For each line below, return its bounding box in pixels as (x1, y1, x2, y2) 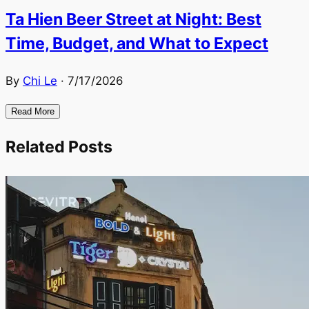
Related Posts (6, 137, 112, 157)
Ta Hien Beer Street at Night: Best (6, 10, 261, 30)
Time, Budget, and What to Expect (6, 34, 268, 54)
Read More (11, 106, 54, 117)
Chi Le (23, 74, 57, 88)
